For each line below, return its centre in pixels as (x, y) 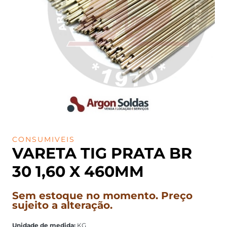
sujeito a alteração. (62, 205)
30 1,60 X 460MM (78, 171)
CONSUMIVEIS (44, 139)
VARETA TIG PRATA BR (102, 153)
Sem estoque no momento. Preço (102, 195)
